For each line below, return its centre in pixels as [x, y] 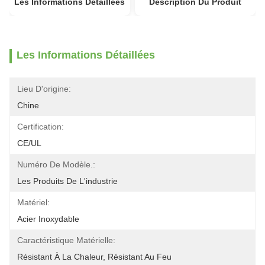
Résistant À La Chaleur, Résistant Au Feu [94, 257]
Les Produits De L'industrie [67, 181]
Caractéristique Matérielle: [66, 240]
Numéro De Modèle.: [56, 164]
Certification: [41, 127]
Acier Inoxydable [48, 219]
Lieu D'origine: [44, 89]
